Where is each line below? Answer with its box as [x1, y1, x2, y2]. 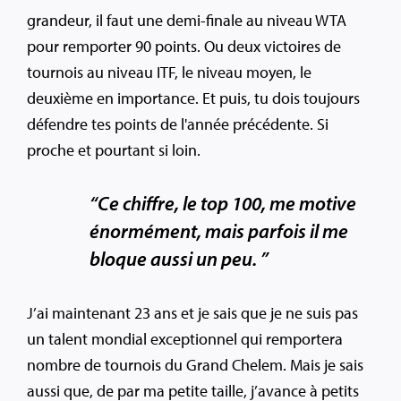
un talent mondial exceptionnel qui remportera [27, 328, 343, 350]
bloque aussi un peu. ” [89, 246, 269, 272]
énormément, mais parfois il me [89, 218, 348, 244]
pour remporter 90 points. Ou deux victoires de [27, 36, 341, 57]
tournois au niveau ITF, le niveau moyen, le [27, 62, 311, 83]
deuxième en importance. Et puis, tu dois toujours [27, 88, 360, 109]
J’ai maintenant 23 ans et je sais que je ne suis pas [27, 303, 358, 324]
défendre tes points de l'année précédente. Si [27, 114, 328, 135]
